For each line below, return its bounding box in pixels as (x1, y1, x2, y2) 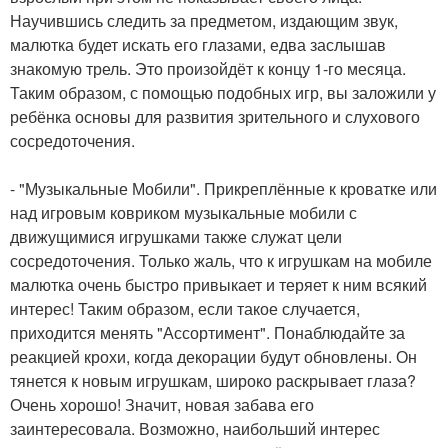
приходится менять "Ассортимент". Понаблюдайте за (10, 321, 405, 345)
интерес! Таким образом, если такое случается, (10, 297, 360, 321)
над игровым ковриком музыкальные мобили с (10, 201, 357, 225)
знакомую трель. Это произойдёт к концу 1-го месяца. (10, 57, 406, 81)
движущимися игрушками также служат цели (10, 225, 342, 249)
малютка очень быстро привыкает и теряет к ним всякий (10, 273, 427, 297)
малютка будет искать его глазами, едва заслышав (10, 33, 386, 57)
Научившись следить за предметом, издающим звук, (10, 9, 398, 33)
